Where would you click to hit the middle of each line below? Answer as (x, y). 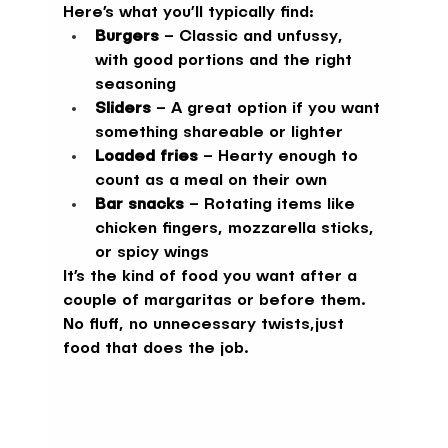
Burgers (126, 36)
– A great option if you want (267, 108)
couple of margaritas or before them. (216, 300)
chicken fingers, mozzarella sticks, (236, 228)
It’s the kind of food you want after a (212, 276)
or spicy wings (151, 252)
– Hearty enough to (280, 156)
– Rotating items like (271, 204)
